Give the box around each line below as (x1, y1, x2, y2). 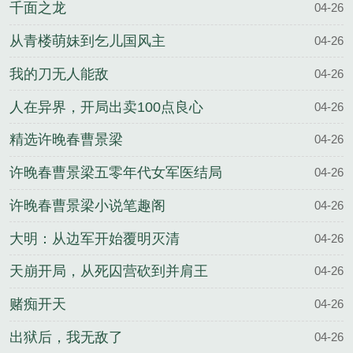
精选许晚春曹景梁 (9, 132, 123, 148)
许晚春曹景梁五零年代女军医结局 (9, 165, 222, 181)
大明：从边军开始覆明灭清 (9, 230, 180, 247)
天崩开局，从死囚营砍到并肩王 (9, 263, 208, 280)
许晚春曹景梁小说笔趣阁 (9, 197, 165, 214)
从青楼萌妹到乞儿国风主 (9, 33, 165, 50)
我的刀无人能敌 (9, 65, 109, 82)
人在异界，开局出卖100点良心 (9, 98, 203, 115)
